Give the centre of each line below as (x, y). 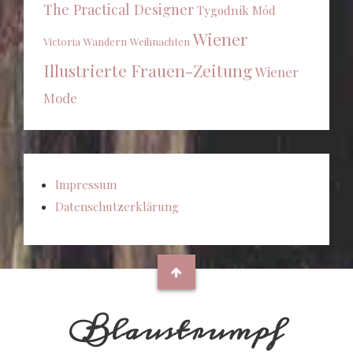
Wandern (105, 42)
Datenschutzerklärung (117, 207)
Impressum (86, 185)
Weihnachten (160, 42)
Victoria (62, 42)
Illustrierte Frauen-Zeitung (148, 71)
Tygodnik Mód (236, 11)
